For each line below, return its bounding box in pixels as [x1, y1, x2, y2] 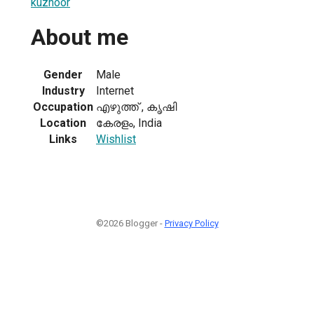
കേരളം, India [96, 116, 162, 130]
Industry [41, 83, 85, 97]
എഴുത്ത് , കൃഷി [96, 100, 177, 114]
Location [40, 116, 86, 130]
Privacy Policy [164, 217, 219, 228]
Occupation [33, 100, 93, 114]
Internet [96, 83, 134, 97]
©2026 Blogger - [95, 217, 165, 228]
